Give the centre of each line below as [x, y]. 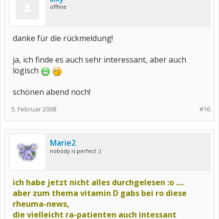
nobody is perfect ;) [75, 151]
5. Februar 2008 [34, 109]
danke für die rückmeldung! [63, 38]
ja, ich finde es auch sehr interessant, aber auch [99, 60]
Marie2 [63, 143]
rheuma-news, [41, 204]
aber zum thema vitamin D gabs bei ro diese [100, 193]
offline [58, 7]
